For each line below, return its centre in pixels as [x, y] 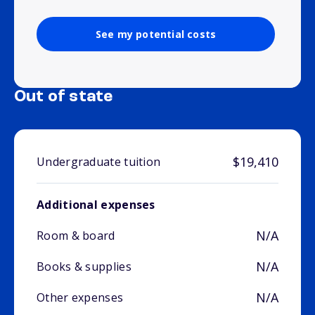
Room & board [76, 236]
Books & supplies [84, 267]
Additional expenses [96, 205]
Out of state [64, 97]
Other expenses [80, 298]
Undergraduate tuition [99, 162]
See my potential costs [156, 34]
